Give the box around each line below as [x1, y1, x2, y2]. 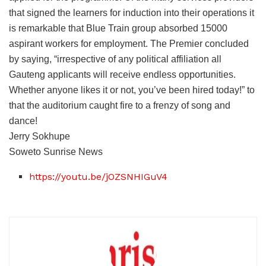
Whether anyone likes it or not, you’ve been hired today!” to [9, 85, 255, 96]
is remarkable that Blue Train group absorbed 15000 [9, 23, 227, 34]
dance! [9, 116, 37, 126]
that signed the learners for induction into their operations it [9, 8, 254, 18]
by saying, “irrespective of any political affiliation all [9, 54, 221, 65]
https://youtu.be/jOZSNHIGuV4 [29, 171, 168, 183]
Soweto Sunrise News [9, 147, 103, 157]
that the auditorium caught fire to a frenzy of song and [9, 100, 230, 111]
